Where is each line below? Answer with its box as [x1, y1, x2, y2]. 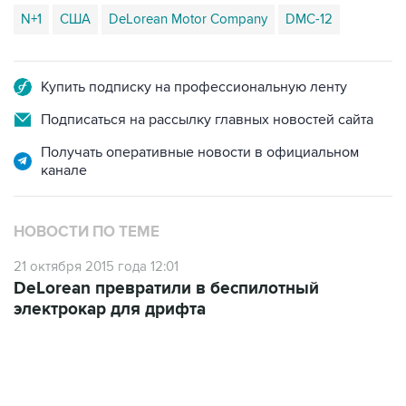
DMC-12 [285, 11, 333, 27]
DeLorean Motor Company [109, 11, 267, 27]
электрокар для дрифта [14, 299, 206, 320]
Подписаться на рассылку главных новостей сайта [41, 111, 373, 129]
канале [41, 161, 87, 179]
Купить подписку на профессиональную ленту [41, 78, 347, 96]
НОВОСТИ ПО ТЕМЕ [14, 223, 159, 241]
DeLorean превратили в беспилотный [14, 278, 319, 299]
